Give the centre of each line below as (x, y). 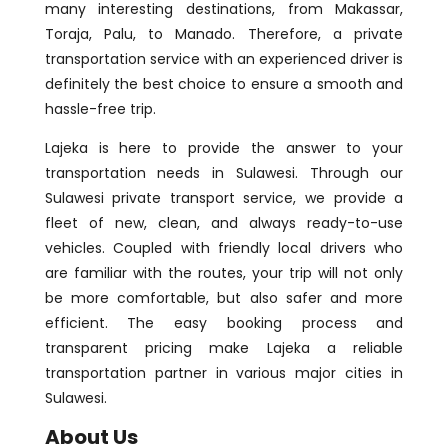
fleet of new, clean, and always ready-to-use (224, 222)
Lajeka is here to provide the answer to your (224, 147)
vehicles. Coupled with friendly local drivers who (224, 247)
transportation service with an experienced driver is (224, 58)
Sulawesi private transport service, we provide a (224, 197)
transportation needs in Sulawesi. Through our (224, 172)
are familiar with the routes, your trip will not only (224, 272)
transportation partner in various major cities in (224, 372)
